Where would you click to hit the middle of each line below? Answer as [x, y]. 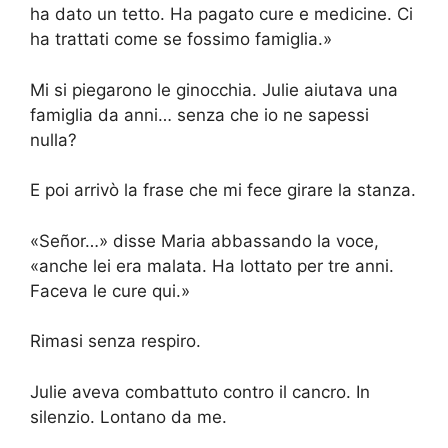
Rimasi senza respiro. [115, 341]
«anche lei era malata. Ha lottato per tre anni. [212, 265]
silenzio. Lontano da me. [128, 416]
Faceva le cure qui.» [110, 290]
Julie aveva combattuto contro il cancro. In [200, 391]
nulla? [53, 139]
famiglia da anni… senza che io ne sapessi [199, 114]
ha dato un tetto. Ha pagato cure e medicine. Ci [221, 14]
